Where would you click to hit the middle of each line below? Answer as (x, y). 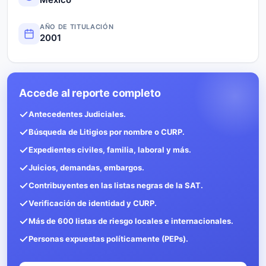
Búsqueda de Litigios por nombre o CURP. (107, 132)
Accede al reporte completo (90, 93)
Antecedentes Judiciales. (77, 114)
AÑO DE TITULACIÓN (77, 26)
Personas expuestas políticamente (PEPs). (108, 238)
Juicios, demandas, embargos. (86, 167)
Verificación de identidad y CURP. (93, 203)
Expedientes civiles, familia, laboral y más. (110, 149)
